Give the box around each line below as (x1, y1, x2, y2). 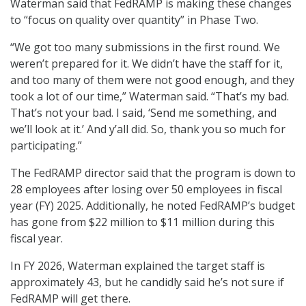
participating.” (10, 138, 82, 154)
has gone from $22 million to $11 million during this (10, 214, 275, 230)
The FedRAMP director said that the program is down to (10, 165, 296, 181)
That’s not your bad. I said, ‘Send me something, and (10, 105, 277, 121)
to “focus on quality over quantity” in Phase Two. (10, 12, 258, 28)
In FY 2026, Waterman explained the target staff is (10, 258, 265, 274)
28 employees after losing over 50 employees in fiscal (10, 182, 282, 197)
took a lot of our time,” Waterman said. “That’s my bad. (10, 89, 289, 105)
